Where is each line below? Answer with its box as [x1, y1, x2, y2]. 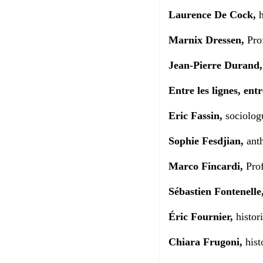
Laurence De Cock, [168, 9, 259, 21]
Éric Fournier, [168, 211, 233, 223]
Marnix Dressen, [168, 34, 244, 46]
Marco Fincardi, [168, 160, 243, 173]
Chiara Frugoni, [168, 236, 242, 248]
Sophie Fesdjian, [168, 135, 247, 147]
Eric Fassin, [168, 110, 222, 122]
